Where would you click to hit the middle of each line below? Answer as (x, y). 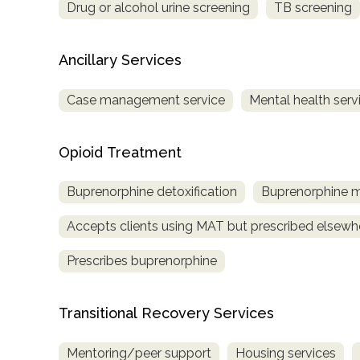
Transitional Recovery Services (166, 313)
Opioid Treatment (120, 152)
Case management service (146, 100)
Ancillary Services (120, 59)
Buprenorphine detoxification (152, 192)
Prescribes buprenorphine (142, 261)
